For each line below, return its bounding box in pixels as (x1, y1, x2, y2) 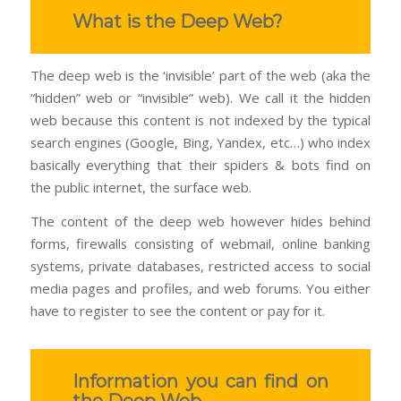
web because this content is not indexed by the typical (30, 111, 371, 130)
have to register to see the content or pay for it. (30, 302, 325, 320)
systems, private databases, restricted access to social (30, 257, 371, 276)
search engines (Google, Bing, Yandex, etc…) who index (30, 133, 371, 152)
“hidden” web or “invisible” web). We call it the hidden (30, 89, 371, 107)
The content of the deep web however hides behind (30, 212, 371, 231)
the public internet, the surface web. (30, 178, 252, 197)
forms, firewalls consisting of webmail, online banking (30, 235, 371, 253)
